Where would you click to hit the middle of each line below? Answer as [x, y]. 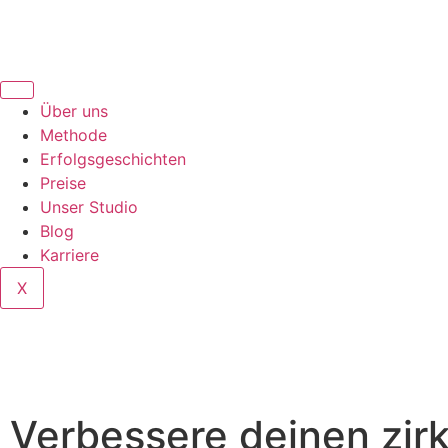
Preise [63, 183]
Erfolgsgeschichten [113, 159]
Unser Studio [89, 207]
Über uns [74, 111]
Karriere [69, 255]
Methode [73, 135]
